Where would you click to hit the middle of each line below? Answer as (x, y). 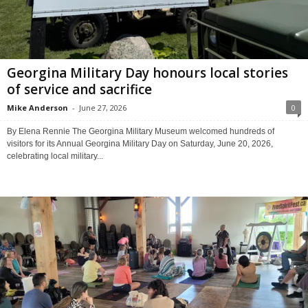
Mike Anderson (37, 108)
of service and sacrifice (79, 90)
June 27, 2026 (103, 108)
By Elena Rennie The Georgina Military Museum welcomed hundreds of (141, 132)
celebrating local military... (55, 156)
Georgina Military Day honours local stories (147, 73)
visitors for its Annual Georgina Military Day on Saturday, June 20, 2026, (140, 144)
